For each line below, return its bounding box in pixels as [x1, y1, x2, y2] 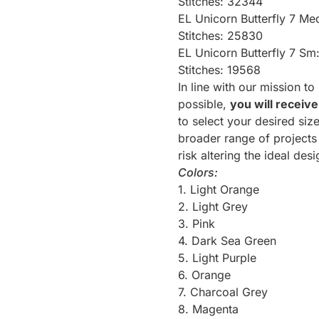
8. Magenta [178, 301, 239, 316]
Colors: [178, 164, 219, 179]
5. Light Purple [178, 250, 257, 265]
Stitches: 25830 [178, 28, 263, 43]
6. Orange [178, 267, 231, 282]
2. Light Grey [178, 199, 249, 214]
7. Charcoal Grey [178, 284, 268, 299]
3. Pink [178, 216, 216, 231]
